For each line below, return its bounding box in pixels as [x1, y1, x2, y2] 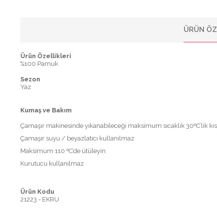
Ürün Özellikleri [20, 52, 71, 60]
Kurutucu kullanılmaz [20, 160, 84, 167]
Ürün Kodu [20, 188, 54, 195]
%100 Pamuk [20, 60, 58, 67]
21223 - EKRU [20, 196, 59, 203]
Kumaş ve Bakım [20, 107, 72, 114]
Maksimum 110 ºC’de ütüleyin [20, 147, 106, 155]
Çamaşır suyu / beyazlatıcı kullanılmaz [20, 135, 134, 142]
